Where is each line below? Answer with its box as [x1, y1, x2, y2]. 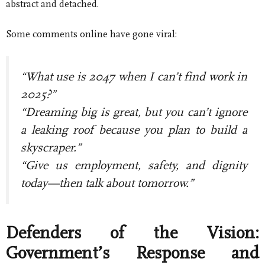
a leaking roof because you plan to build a [21, 123, 247, 137]
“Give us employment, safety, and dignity [21, 159, 247, 173]
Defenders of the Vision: [6, 223, 259, 243]
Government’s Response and [6, 243, 259, 263]
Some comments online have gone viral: [6, 28, 177, 40]
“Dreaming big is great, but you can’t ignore [21, 105, 247, 119]
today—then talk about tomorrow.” [21, 176, 193, 190]
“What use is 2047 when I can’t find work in [21, 70, 247, 84]
